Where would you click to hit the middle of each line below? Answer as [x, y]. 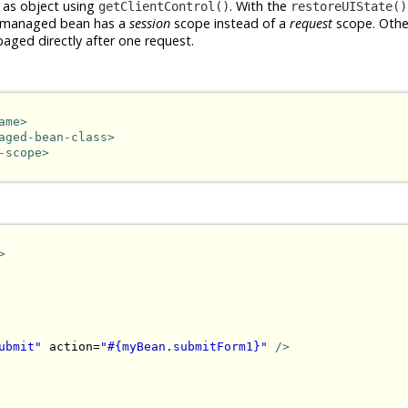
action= [71, 346]
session [150, 23]
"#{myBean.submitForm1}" [184, 346]
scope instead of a [230, 23]
